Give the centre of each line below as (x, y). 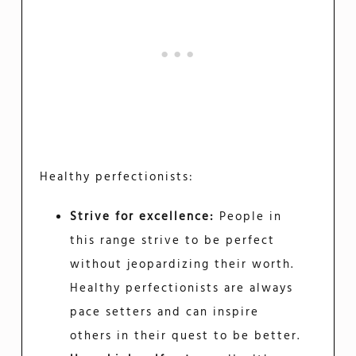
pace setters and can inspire (164, 312)
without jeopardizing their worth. (182, 264)
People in (248, 217)
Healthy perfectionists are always (181, 288)
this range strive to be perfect (172, 240)
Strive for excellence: (142, 217)
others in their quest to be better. (185, 336)
